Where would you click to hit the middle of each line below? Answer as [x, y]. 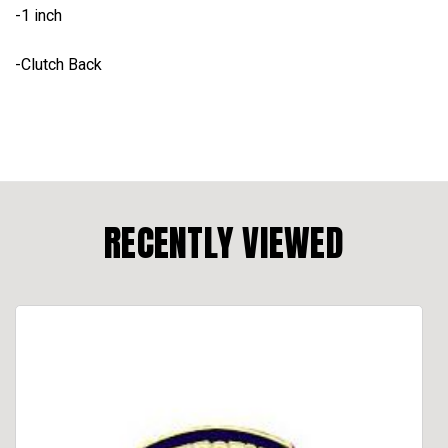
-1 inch [38, 15]
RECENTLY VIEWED [224, 242]
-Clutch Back [58, 64]
